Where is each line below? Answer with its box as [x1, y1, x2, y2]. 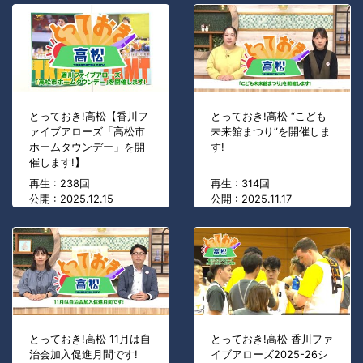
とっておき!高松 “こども [211, 110, 327, 123]
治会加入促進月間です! [29, 348, 138, 361]
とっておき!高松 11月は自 [29, 333, 151, 346]
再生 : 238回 [29, 177, 90, 190]
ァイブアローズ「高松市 [29, 126, 145, 139]
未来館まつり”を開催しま [211, 126, 331, 139]
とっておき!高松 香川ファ [211, 333, 333, 346]
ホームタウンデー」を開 [29, 141, 145, 154]
